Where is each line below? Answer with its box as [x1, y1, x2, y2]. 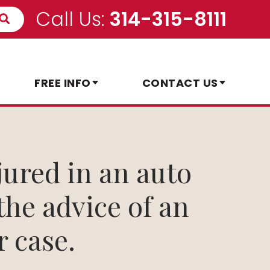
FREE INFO [34, 75, 91, 91]
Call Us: [36, 5, 104, 33]
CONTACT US [142, 75, 218, 91]
